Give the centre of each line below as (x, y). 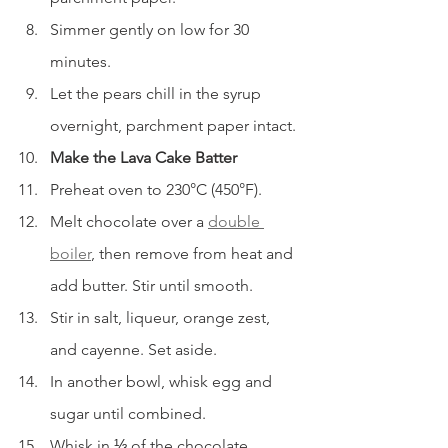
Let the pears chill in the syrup (157, 94)
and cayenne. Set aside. (133, 350)
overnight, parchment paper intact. (173, 126)
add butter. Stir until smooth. (151, 286)
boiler (70, 254)
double (236, 222)
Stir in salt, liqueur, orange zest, (162, 318)
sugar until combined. (128, 414)
